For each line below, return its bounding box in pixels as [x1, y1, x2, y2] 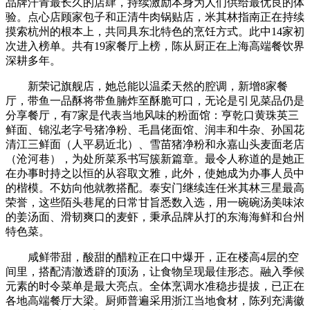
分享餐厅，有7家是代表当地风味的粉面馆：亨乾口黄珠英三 [6, 109, 299, 121]
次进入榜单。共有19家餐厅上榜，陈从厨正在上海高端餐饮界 [6, 39, 304, 52]
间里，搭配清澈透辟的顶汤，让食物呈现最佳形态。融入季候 [6, 265, 304, 277]
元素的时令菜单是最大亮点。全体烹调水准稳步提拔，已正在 [6, 280, 304, 292]
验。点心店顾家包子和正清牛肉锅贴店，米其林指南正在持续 [6, 10, 304, 23]
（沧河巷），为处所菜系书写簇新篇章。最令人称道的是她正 [6, 152, 304, 165]
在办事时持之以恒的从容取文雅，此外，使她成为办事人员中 [6, 167, 304, 179]
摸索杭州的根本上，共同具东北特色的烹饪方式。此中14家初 [6, 25, 304, 37]
